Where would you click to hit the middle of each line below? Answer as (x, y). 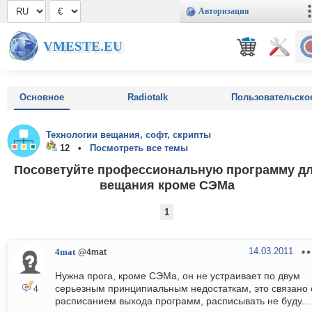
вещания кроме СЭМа (167, 185)
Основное (42, 97)
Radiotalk (148, 97)
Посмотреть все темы (139, 148)
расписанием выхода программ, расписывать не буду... (182, 301)
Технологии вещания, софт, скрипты (128, 135)
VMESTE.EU (83, 46)
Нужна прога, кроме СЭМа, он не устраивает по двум (178, 276)
